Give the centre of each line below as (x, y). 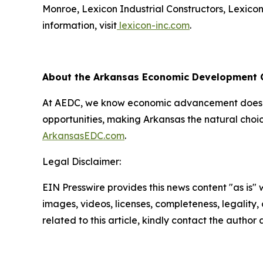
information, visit (80, 26)
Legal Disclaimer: (82, 162)
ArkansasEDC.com (83, 136)
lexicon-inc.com (153, 26)
